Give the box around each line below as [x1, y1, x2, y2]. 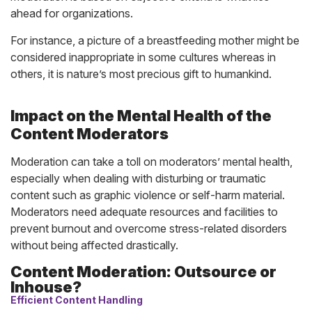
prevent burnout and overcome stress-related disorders [10, 221, 287, 235]
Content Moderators [10, 125, 169, 143]
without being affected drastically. [10, 238, 178, 252]
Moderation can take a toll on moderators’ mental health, [10, 155, 292, 169]
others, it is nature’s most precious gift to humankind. [10, 67, 272, 81]
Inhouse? [10, 278, 81, 296]
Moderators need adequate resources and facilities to [10, 205, 278, 219]
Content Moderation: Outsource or [10, 263, 276, 281]
